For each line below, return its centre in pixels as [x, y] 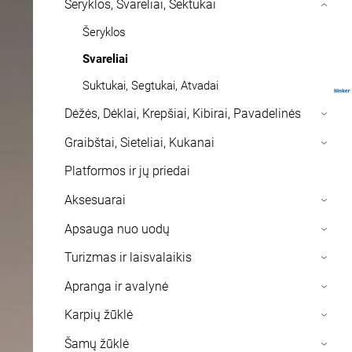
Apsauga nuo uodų [117, 229]
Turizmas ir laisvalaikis [128, 258]
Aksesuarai [95, 200]
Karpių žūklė [99, 315]
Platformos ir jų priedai [127, 171]
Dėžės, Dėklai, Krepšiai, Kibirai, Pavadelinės [183, 114]
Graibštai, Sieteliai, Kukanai [139, 142]
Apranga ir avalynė [116, 286]
